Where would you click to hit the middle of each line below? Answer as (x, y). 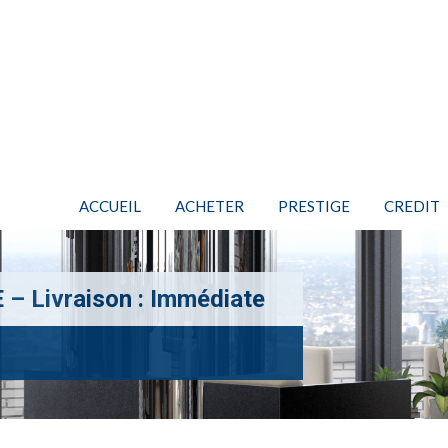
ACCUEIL (110, 206)
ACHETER (209, 206)
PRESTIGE (314, 206)
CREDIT (412, 206)
